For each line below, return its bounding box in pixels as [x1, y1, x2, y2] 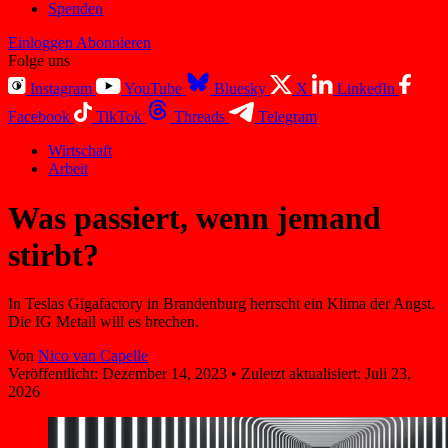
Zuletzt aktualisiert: [241, 365, 361, 383]
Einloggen [8, 34, 73, 52]
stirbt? [8, 236, 99, 273]
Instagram [30, 80, 92, 98]
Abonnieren [76, 34, 151, 52]
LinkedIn [337, 80, 395, 98]
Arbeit [48, 160, 88, 178]
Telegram [258, 108, 317, 126]
